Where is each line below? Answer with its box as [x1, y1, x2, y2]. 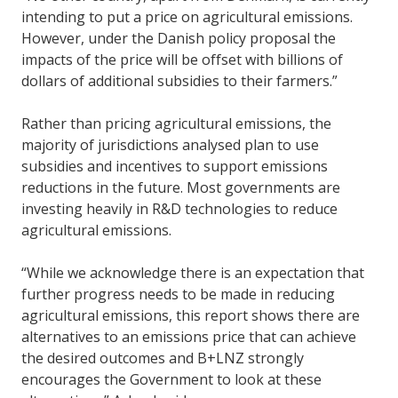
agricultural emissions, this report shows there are [21, 306, 360, 326]
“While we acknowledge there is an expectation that [21, 263, 364, 283]
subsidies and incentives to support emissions [21, 156, 328, 177]
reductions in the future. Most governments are [21, 178, 340, 198]
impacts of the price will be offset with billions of [21, 50, 343, 70]
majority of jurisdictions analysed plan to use [21, 135, 319, 155]
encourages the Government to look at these [21, 370, 322, 390]
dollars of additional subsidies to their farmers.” [21, 71, 341, 92]
